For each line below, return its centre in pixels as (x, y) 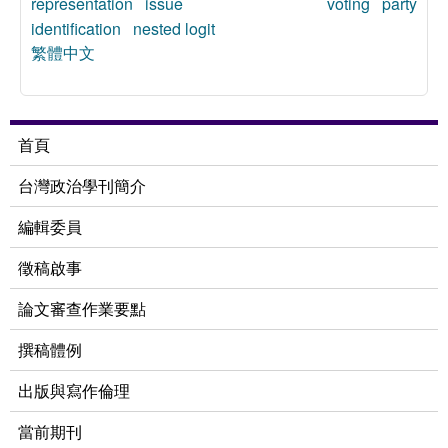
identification (76, 28)
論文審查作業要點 (82, 308)
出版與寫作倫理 (74, 390)
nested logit (174, 28)
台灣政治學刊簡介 (82, 185)
